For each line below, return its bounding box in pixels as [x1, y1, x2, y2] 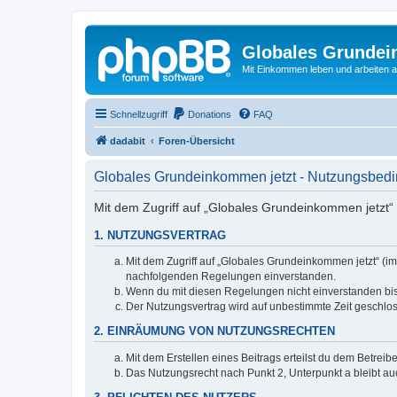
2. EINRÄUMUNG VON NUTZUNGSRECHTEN [94, 325, 335, 339]
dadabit [110, 135, 145, 146]
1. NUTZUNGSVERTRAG [94, 229, 226, 242]
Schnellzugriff [110, 108, 167, 120]
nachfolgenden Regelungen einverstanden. [126, 270, 336, 284]
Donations [188, 108, 231, 120]
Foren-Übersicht [159, 135, 235, 146]
